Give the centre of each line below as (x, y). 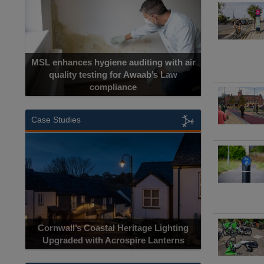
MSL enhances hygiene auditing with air (95, 62)
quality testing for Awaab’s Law (95, 75)
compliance (95, 87)
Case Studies (56, 120)
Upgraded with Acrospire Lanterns (100, 240)
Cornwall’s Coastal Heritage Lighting (100, 228)
